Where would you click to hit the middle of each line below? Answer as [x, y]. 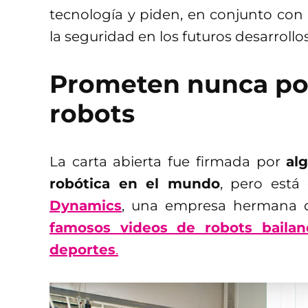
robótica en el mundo [135, 184]
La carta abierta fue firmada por [168, 162]
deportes [82, 250]
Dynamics [86, 206]
